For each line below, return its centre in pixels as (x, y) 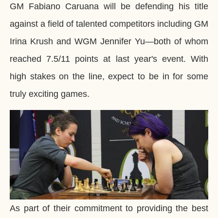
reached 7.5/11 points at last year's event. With (109, 59)
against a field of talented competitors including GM (109, 24)
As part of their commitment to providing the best (109, 208)
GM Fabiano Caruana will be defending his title (109, 7)
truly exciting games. (50, 94)
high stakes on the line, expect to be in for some (109, 77)
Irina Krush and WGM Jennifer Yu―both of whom (109, 42)
